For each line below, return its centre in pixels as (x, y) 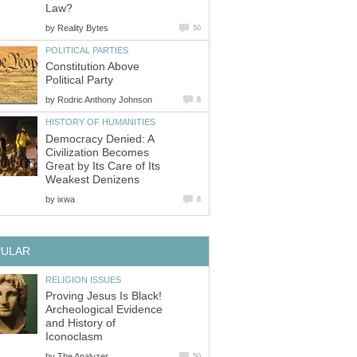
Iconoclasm (74, 337)
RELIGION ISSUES (83, 279)
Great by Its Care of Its (103, 166)
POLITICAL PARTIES (87, 50)
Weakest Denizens (92, 179)
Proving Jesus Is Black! (104, 296)
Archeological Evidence (104, 310)
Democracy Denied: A (100, 139)
